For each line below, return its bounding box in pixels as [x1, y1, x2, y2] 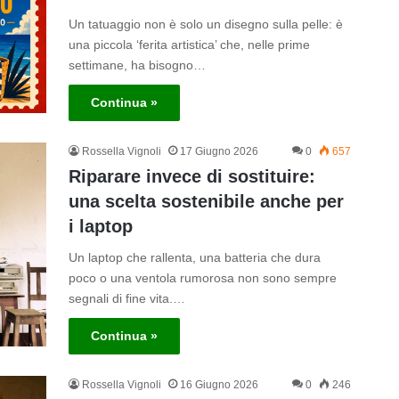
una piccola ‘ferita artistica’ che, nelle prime [68, 37, 310, 53]
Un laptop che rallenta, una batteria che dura [68, 250, 321, 265]
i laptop [68, 216, 133, 237]
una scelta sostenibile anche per [68, 191, 344, 212]
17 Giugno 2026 [179, 145, 258, 159]
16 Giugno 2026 [179, 379, 258, 392]
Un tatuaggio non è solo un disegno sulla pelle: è [68, 17, 343, 32]
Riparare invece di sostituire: [68, 167, 315, 187]
